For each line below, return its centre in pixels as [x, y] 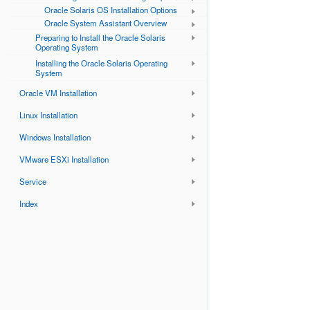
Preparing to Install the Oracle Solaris [100, 37]
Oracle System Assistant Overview [106, 23]
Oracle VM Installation [58, 93]
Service [33, 181]
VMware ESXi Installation [64, 159]
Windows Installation [55, 137]
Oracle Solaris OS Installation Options [111, 10]
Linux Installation [48, 115]
